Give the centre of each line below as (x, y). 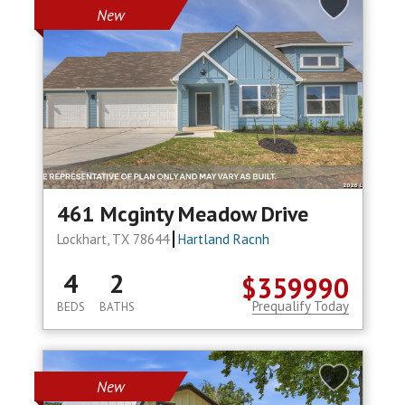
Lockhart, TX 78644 (114, 240)
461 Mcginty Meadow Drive (182, 214)
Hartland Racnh (224, 240)
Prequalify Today (300, 306)
